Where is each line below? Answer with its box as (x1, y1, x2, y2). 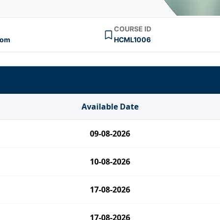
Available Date (81, 101, 138, 112)
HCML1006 (114, 35, 151, 44)
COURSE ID (114, 25, 152, 33)
